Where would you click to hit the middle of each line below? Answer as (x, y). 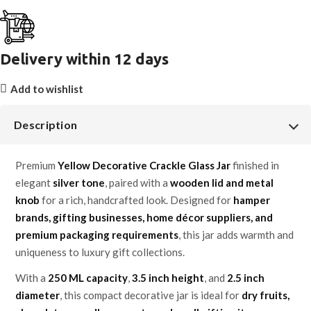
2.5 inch (246, 278)
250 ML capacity (88, 278)
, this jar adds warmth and (236, 235)
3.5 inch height (168, 278)
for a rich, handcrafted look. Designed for (136, 200)
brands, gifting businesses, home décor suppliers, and (144, 218)
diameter (37, 295)
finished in (255, 166)
